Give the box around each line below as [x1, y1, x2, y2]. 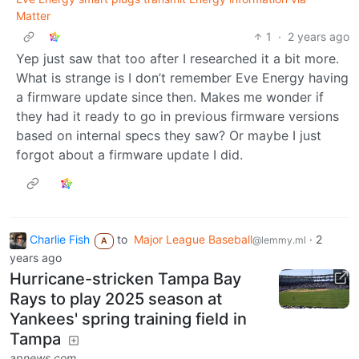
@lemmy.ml [252, 234, 306, 247]
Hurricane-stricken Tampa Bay [10, 268, 241, 288]
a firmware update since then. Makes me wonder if [16, 89, 324, 106]
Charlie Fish [30, 232, 90, 247]
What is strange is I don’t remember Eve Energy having [16, 70, 349, 87]
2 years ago [288, 30, 349, 44]
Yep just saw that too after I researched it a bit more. [16, 50, 339, 67]
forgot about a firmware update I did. [16, 147, 243, 163]
